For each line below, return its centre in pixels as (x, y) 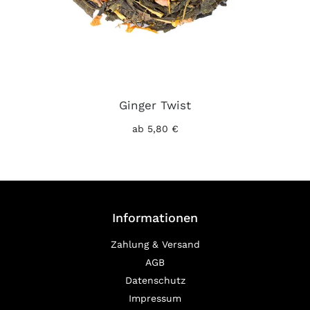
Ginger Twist (155, 105)
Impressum (155, 298)
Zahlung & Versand (155, 244)
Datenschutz (155, 280)
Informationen (155, 217)
